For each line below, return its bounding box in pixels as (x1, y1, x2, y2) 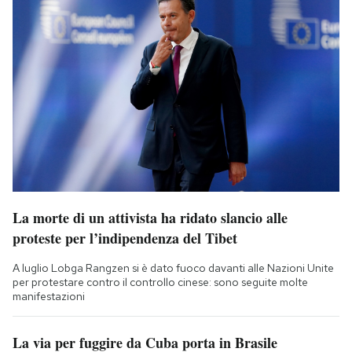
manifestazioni (13, 288, 85, 303)
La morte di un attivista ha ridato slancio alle (13, 207, 288, 228)
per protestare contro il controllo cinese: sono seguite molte (13, 274, 308, 289)
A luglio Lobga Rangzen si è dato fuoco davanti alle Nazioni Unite (13, 260, 334, 275)
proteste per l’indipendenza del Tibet (13, 227, 237, 248)
